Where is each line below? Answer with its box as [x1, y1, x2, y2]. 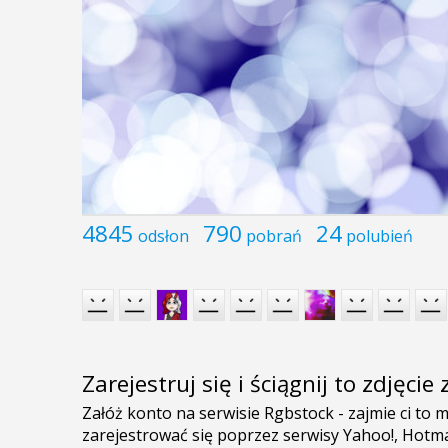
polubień [346, 224, 413, 247]
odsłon [138, 224, 189, 247]
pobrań [246, 224, 302, 247]
